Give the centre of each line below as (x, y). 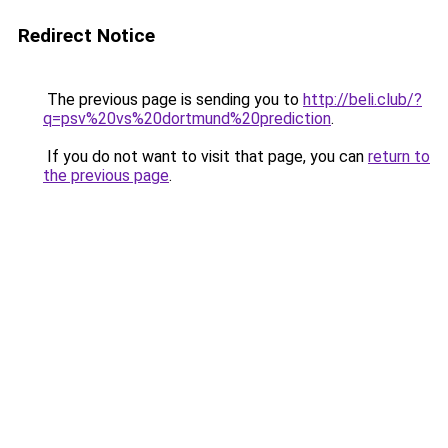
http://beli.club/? (362, 99)
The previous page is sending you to (173, 99)
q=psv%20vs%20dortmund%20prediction (187, 118)
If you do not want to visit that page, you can (205, 156)
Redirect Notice (86, 35)
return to (399, 156)
